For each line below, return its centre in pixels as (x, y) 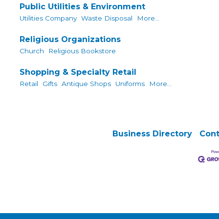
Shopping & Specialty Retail (78, 72)
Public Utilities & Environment (82, 7)
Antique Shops (86, 83)
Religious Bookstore (82, 51)
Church (32, 51)
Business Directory (152, 134)
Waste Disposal (107, 18)
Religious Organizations (70, 39)
